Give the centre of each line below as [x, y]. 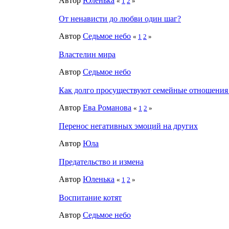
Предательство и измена [101, 162]
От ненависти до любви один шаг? [120, 18]
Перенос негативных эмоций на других [128, 126]
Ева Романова [107, 107]
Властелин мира [87, 54]
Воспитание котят [90, 197]
